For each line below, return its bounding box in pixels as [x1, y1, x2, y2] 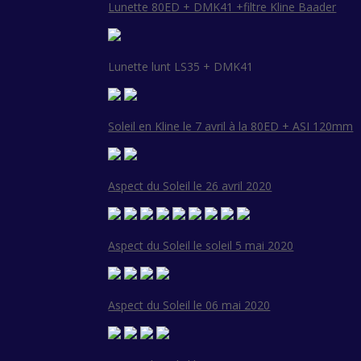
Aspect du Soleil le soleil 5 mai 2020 [108, 238, 294, 254]
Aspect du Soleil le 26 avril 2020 [108, 178, 272, 194]
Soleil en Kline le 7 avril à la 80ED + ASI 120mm [108, 118, 354, 135]
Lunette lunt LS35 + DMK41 [108, 59, 254, 75]
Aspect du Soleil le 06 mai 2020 [108, 297, 271, 313]
